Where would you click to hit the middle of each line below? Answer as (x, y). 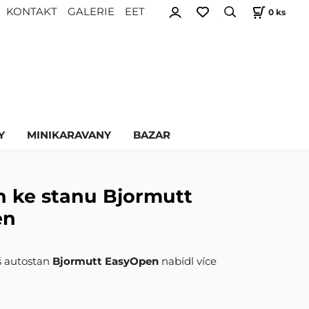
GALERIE (91, 12)
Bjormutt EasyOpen (107, 261)
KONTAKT (32, 12)
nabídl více (189, 261)
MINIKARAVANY (69, 135)
